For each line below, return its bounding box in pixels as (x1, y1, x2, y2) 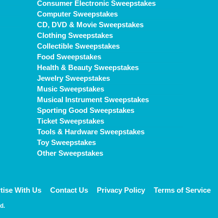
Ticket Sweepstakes (37, 117, 104, 125)
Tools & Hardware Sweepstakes (37, 127, 145, 136)
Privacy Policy (97, 186, 145, 194)
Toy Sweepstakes (37, 138, 96, 146)
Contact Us (50, 186, 88, 194)
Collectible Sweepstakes (37, 42, 120, 50)
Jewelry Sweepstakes (37, 74, 110, 82)
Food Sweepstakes (37, 53, 101, 61)
